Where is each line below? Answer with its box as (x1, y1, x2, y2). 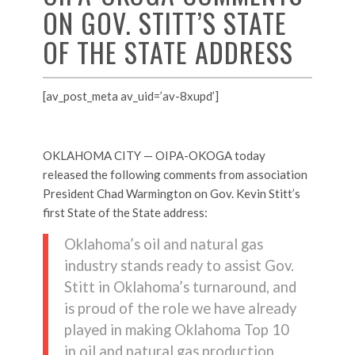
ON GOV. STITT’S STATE (42, 2, 287, 43)
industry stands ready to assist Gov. (63, 257, 294, 275)
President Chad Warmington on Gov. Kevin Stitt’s (42, 185, 300, 200)
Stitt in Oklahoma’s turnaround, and (63, 278, 296, 296)
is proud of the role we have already (63, 300, 296, 318)
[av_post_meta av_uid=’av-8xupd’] (42, 89, 219, 103)
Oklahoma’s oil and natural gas (63, 235, 263, 254)
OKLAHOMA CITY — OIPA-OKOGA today (42, 147, 265, 162)
